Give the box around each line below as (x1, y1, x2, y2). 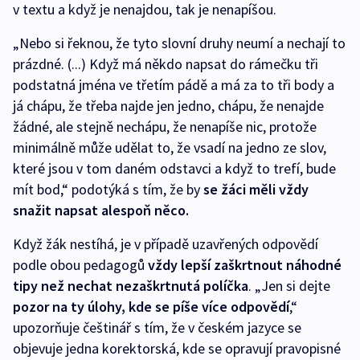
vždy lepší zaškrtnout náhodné (148, 256, 342, 274)
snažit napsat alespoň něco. (13, 201, 189, 219)
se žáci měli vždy (203, 180, 309, 198)
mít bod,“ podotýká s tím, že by (13, 180, 203, 198)
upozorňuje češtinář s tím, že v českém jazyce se (13, 318, 301, 337)
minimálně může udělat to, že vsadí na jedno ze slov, (13, 138, 326, 157)
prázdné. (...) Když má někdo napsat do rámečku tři (13, 55, 318, 73)
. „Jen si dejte (248, 276, 330, 295)
